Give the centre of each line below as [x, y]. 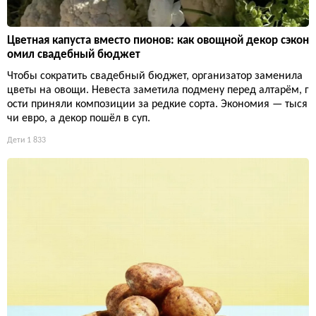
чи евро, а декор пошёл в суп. [79, 118]
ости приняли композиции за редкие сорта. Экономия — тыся [157, 104]
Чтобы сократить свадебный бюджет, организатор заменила [155, 76]
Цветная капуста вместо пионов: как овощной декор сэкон [158, 40]
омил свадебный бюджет [74, 54]
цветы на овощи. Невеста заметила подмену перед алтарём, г [158, 90]
